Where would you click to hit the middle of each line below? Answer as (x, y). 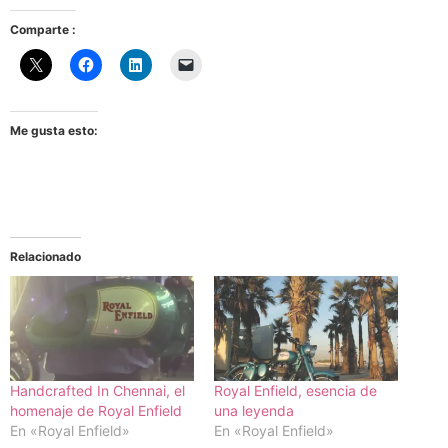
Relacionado (45, 256)
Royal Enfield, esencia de (295, 390)
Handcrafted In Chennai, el (97, 390)
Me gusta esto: (54, 130)
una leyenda (254, 410)
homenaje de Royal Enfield (96, 410)
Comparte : (43, 29)
